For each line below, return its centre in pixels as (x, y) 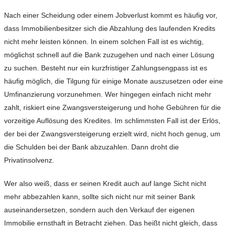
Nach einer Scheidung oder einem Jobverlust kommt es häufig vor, (111, 15)
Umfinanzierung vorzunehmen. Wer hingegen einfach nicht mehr (108, 94)
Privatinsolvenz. (29, 160)
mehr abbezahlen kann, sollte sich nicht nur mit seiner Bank (100, 197)
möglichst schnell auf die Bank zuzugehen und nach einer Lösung (109, 55)
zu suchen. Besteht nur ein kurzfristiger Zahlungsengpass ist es (106, 68)
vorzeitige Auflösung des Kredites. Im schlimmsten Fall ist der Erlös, (112, 121)
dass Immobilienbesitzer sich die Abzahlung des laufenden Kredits (110, 29)
